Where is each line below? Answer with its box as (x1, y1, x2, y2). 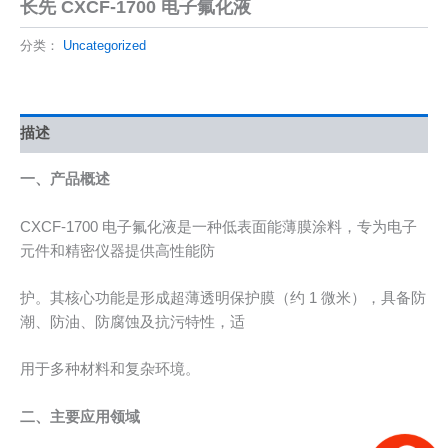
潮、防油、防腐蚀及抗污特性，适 (20, 313, 245, 330)
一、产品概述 (20, 171, 110, 188)
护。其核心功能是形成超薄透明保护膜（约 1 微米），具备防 (20, 289, 426, 306)
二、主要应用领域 (20, 408, 140, 425)
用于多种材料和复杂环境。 (20, 361, 200, 378)
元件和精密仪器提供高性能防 (20, 242, 215, 259)
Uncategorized (63, 37, 146, 53)
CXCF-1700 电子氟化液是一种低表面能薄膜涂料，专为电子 (20, 218, 417, 235)
